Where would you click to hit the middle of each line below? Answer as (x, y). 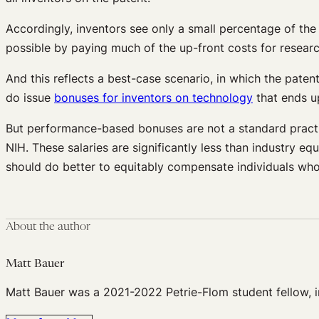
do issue (30, 97)
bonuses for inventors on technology (153, 97)
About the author (48, 227)
